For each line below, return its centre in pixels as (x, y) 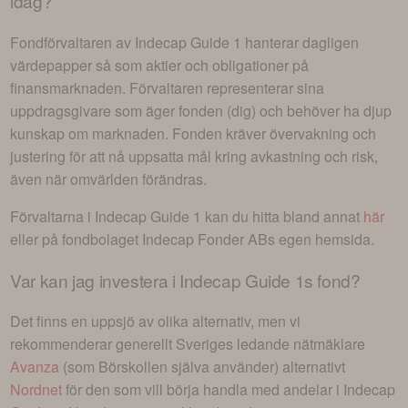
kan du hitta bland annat (283, 216)
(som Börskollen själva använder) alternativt (203, 366)
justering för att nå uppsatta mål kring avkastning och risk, (194, 156)
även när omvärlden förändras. (109, 178)
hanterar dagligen (301, 42)
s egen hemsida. (321, 239)
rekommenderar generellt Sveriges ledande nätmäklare (188, 343)
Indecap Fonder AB (205, 239)
